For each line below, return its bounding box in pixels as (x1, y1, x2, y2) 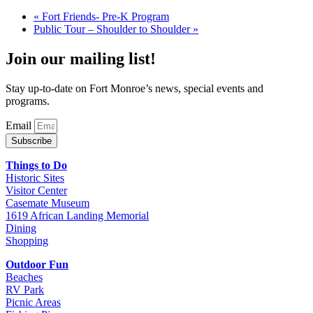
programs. (6, 94, 50, 107)
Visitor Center (6, 184, 67, 196)
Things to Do (6, 159, 67, 171)
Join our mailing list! (6, 50, 156, 68)
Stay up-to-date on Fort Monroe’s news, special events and (6, 82, 263, 94)
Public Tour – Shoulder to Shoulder (34, 23, 193, 36)
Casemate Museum (6, 196, 89, 209)
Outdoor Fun (6, 258, 68, 270)
